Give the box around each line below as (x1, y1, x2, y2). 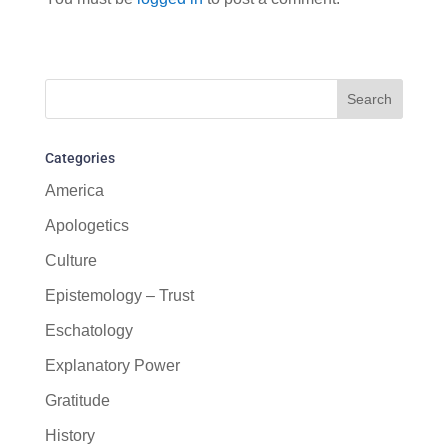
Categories (44, 150, 115, 166)
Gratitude (44, 392, 110, 409)
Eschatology (44, 322, 133, 339)
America (44, 182, 104, 199)
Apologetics (44, 217, 129, 234)
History (44, 427, 95, 444)
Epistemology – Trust (44, 287, 194, 304)
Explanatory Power (44, 357, 180, 374)
